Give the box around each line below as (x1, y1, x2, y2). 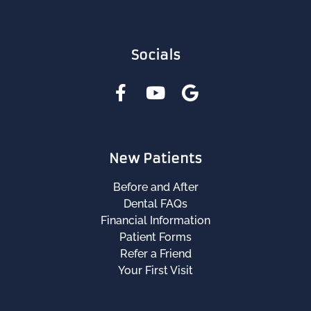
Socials (131, 46, 180, 63)
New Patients (109, 149, 202, 167)
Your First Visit (118, 263, 193, 277)
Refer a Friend (119, 246, 192, 260)
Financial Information (101, 213, 210, 227)
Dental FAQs (124, 196, 187, 210)
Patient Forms (119, 230, 192, 244)
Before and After (112, 180, 199, 194)
